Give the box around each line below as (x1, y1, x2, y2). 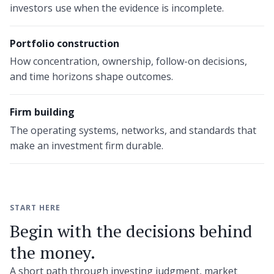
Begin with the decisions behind (10, 219, 253, 242)
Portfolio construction (10, 36, 119, 50)
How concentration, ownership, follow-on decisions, (10, 54, 247, 68)
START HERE (10, 202, 61, 213)
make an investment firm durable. (10, 138, 163, 152)
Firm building (10, 105, 75, 119)
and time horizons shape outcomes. (10, 70, 173, 84)
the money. (10, 240, 95, 264)
